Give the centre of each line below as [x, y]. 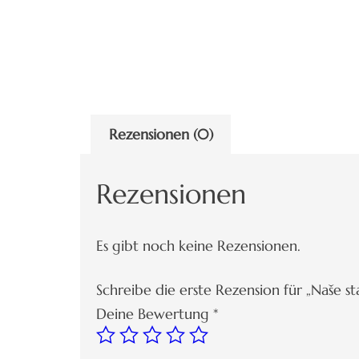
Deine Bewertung [155, 314]
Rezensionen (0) [161, 134]
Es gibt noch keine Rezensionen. [198, 246]
